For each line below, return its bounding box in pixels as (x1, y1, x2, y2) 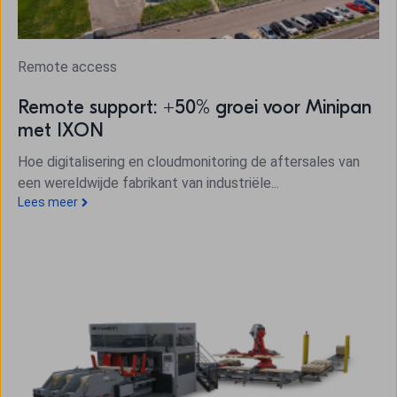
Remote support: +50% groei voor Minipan (18, 96, 371, 119)
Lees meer (18, 195, 78, 210)
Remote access (18, 58, 117, 75)
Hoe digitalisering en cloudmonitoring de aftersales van (18, 153, 360, 171)
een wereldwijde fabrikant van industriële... (18, 175, 279, 192)
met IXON (18, 119, 104, 142)
